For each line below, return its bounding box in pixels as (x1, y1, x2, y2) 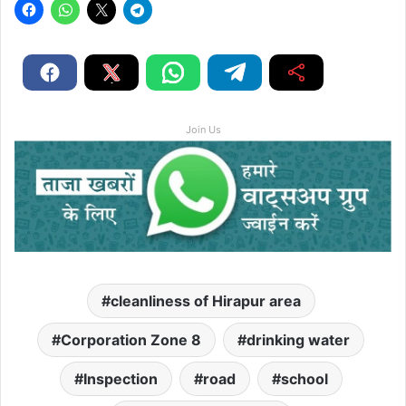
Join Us (185, 122, 221, 136)
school (280, 370, 328, 389)
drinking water (246, 331, 350, 350)
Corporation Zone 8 (61, 331, 201, 350)
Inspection (82, 370, 158, 389)
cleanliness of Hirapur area (110, 292, 301, 311)
